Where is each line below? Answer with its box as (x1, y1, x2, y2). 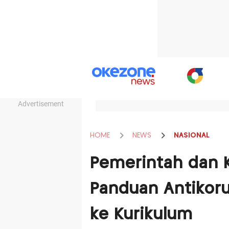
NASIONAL (173, 131, 210, 139)
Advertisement (18, 100, 64, 108)
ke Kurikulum (89, 207, 193, 222)
